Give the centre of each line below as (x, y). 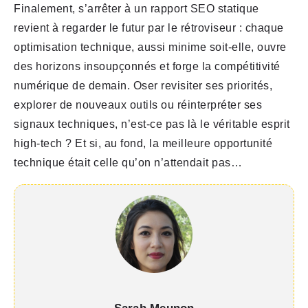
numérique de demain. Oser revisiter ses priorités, (143, 86)
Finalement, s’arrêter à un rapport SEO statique (136, 9)
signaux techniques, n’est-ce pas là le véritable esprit (152, 124)
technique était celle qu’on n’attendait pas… (128, 163)
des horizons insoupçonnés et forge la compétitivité (147, 67)
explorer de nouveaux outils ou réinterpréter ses (138, 105)
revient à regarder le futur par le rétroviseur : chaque (149, 28)
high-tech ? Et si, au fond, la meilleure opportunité (143, 144)
